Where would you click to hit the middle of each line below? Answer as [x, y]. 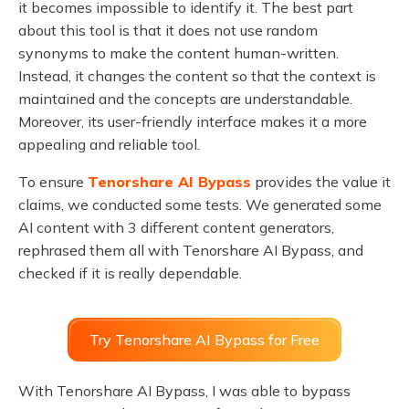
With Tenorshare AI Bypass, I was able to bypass [184, 391]
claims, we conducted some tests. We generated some [200, 205]
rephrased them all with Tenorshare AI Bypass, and [191, 251]
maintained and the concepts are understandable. [185, 99]
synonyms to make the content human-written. [178, 53]
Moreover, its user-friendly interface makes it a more [193, 122]
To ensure [53, 182]
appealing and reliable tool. [109, 145]
